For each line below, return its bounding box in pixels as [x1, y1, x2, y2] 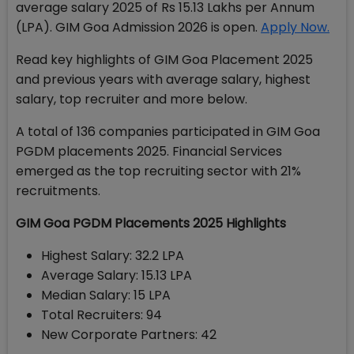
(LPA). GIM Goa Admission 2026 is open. [16, 18, 261, 36]
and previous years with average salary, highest [16, 70, 311, 88]
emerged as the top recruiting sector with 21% [16, 162, 301, 180]
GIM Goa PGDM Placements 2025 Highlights [16, 214, 289, 232]
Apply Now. [261, 18, 330, 36]
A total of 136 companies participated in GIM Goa [16, 122, 320, 141]
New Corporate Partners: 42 [41, 326, 217, 344]
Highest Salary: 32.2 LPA [41, 247, 184, 265]
